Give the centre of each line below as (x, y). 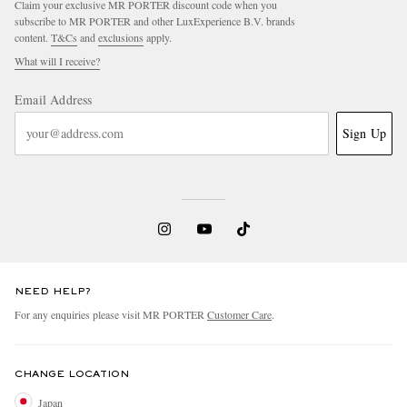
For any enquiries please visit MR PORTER (111, 314)
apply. (158, 37)
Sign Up (364, 133)
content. (33, 37)
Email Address (54, 99)
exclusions (121, 37)
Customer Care (239, 314)
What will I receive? (57, 60)
